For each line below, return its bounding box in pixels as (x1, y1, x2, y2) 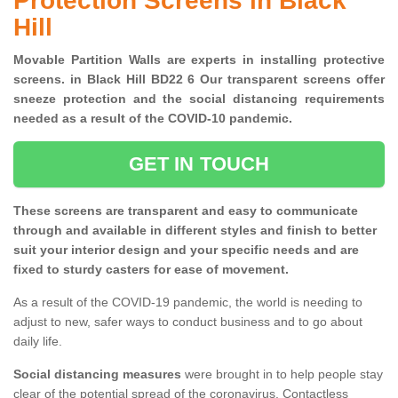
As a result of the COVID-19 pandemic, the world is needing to (13, 295, 362, 310)
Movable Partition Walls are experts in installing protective (13, 52, 385, 68)
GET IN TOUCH (128, 153, 270, 176)
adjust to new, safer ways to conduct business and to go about (13, 314, 362, 330)
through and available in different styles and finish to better (13, 223, 377, 238)
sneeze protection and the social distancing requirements (13, 92, 385, 107)
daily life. (13, 334, 62, 349)
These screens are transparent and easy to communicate (13, 203, 358, 219)
